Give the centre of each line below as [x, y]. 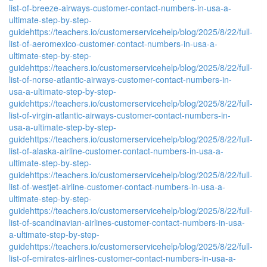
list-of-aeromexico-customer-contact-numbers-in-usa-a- [113, 43]
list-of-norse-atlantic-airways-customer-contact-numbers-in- [120, 79]
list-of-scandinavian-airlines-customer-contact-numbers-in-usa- [127, 222]
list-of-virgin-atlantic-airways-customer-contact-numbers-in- [120, 115]
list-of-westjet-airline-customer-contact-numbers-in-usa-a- [117, 186]
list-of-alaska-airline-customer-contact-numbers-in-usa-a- [116, 150]
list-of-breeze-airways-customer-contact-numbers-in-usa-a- [120, 7]
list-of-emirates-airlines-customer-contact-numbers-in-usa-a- [122, 258]
